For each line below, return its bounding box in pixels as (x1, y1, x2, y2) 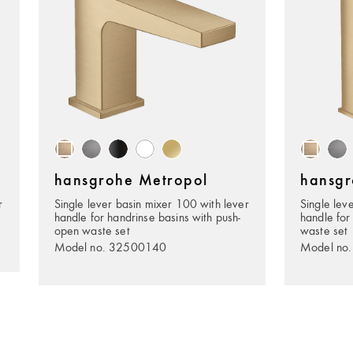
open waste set (54, 222, 130, 238)
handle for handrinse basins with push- (54, 209, 241, 225)
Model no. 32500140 (54, 239, 167, 255)
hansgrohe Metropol (54, 173, 208, 189)
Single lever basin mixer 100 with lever (54, 195, 249, 211)
